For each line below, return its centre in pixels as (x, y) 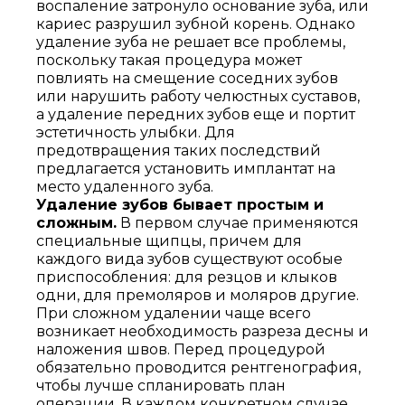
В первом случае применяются (238, 223)
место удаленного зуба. (125, 187)
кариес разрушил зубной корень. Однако (196, 24)
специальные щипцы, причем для (169, 241)
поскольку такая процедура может (169, 60)
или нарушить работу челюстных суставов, (198, 96)
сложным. (76, 223)
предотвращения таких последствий (179, 151)
